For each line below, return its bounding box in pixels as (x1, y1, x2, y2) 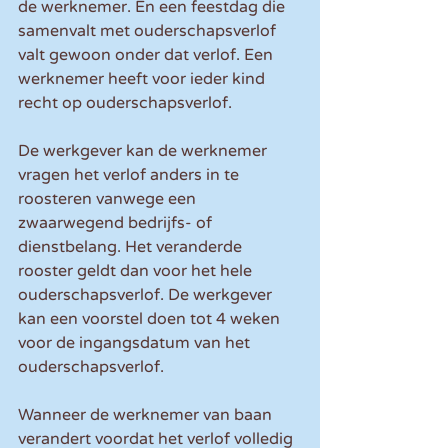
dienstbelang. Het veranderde (18, 237, 246, 258)
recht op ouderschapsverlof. (18, 93, 232, 114)
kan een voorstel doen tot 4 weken (18, 309, 284, 330)
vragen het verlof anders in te (18, 165, 243, 186)
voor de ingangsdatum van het (18, 333, 254, 354)
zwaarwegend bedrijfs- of (18, 213, 216, 234)
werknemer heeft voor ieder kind (18, 69, 269, 90)
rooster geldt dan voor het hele (18, 261, 256, 282)
